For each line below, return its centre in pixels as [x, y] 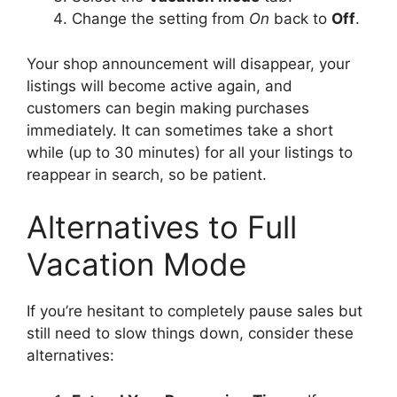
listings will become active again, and [160, 86]
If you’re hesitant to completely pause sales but [195, 311]
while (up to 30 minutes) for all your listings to [190, 152]
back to [300, 19]
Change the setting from [160, 19]
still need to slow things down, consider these [190, 334]
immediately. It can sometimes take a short [180, 130]
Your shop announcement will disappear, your [188, 63]
